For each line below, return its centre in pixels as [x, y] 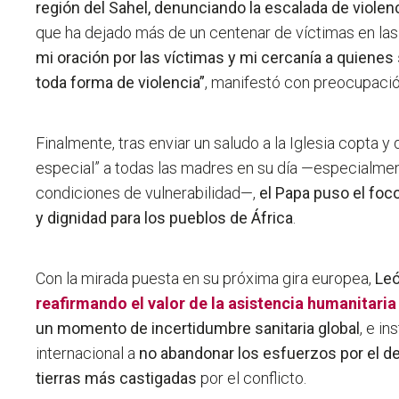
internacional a [88, 354]
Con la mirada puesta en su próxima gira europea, [206, 279]
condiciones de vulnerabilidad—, [148, 193]
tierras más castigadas [117, 379]
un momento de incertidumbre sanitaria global [198, 329]
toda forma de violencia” [121, 83]
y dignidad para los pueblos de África [165, 218]
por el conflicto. [252, 379]
